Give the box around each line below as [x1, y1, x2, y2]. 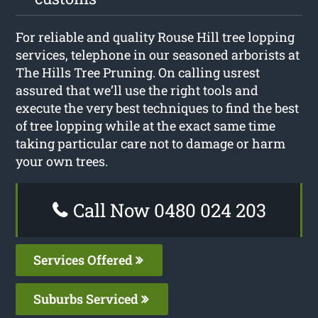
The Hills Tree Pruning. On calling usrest [16, 63, 261, 81]
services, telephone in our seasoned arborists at [16, 45, 300, 63]
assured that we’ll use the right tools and [16, 81, 259, 99]
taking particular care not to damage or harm [16, 134, 286, 152]
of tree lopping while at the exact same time [16, 116, 276, 134]
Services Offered [33, 251, 136, 268]
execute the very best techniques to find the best [16, 99, 300, 116]
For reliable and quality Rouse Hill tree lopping [16, 28, 295, 45]
